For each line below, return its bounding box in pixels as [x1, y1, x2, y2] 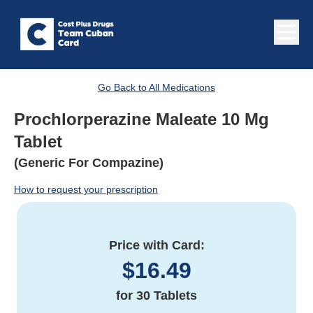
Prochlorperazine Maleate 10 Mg [14, 110, 269, 129]
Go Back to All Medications [98, 82, 215, 94]
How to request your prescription [14, 184, 158, 196]
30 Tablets [136, 289, 197, 303]
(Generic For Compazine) [14, 156, 163, 170]
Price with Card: [108, 238, 205, 253]
